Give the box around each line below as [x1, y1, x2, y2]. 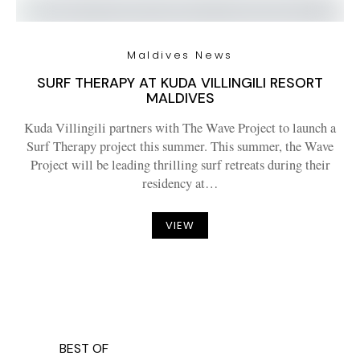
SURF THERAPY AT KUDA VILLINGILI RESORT [37, 74, 323, 92]
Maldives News [127, 47, 233, 63]
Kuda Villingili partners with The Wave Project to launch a [24, 119, 336, 137]
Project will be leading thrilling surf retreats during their [30, 156, 330, 174]
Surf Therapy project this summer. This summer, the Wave [27, 137, 333, 155]
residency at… [141, 174, 219, 192]
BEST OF [59, 340, 108, 357]
